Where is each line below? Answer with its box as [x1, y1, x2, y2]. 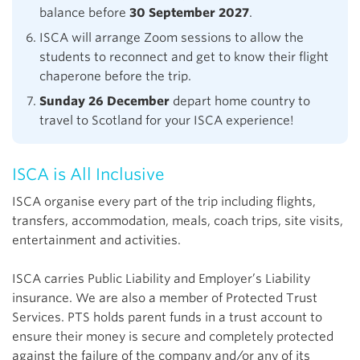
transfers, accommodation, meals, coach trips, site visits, [12, 213, 343, 228]
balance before [39, 5, 126, 20]
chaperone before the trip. [39, 68, 191, 84]
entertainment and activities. [12, 232, 181, 247]
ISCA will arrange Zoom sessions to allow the [39, 30, 304, 45]
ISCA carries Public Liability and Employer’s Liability [12, 271, 310, 286]
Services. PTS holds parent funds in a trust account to [12, 309, 322, 325]
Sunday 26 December [39, 93, 170, 108]
